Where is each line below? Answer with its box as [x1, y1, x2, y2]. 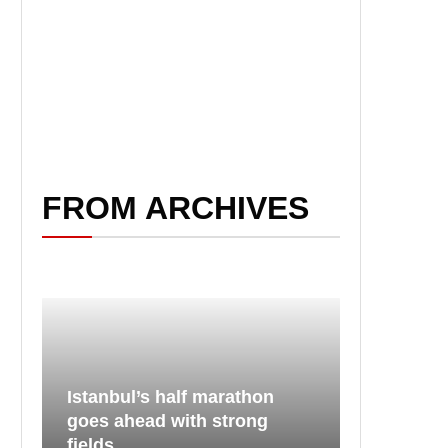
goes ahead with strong [67, 410, 268, 431]
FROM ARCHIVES [42, 190, 309, 226]
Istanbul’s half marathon [67, 386, 274, 407]
